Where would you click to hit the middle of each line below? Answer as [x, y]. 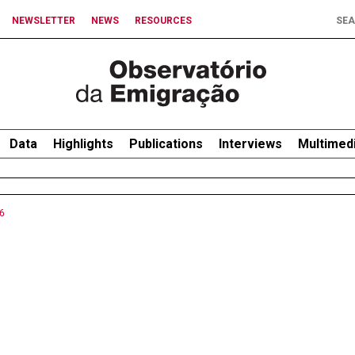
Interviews [250, 144]
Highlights [83, 144]
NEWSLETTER [44, 21]
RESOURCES [163, 21]
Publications [166, 144]
